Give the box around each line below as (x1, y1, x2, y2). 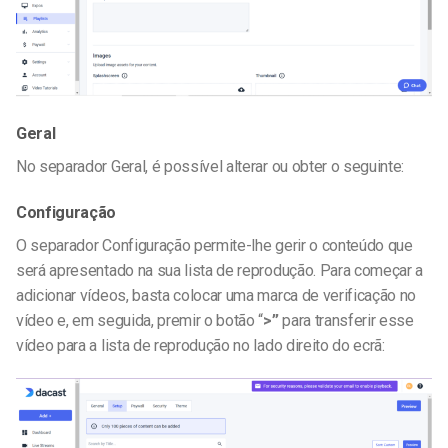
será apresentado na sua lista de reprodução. (16, 260, 320, 280)
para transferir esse (282, 310, 414, 330)
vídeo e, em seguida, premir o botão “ (16, 310, 264, 330)
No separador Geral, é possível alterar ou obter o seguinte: (16, 156, 405, 176)
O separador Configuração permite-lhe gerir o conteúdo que (16, 235, 413, 255)
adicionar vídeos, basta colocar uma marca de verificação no (16, 285, 417, 305)
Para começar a (319, 260, 424, 280)
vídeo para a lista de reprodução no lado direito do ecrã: (16, 335, 385, 355)
